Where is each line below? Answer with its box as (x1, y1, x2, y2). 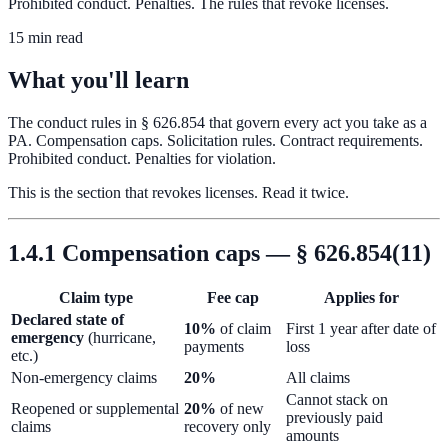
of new (216, 400, 264, 418)
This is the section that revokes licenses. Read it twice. (8, 183, 349, 201)
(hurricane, (84, 329, 156, 347)
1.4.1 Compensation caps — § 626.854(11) (8, 239, 431, 266)
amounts (286, 427, 339, 445)
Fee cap (207, 289, 259, 307)
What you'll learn (8, 66, 189, 93)
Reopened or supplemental (11, 400, 179, 418)
